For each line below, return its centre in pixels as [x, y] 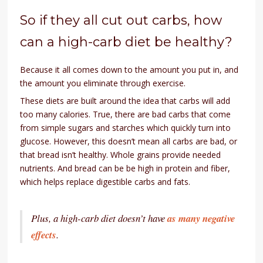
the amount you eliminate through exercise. [103, 83]
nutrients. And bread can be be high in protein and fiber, [125, 168]
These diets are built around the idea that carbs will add [125, 100]
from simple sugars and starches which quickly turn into [126, 127]
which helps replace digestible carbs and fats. [105, 181]
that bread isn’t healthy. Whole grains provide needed [121, 154]
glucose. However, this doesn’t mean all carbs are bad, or [129, 141]
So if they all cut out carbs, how [121, 20]
